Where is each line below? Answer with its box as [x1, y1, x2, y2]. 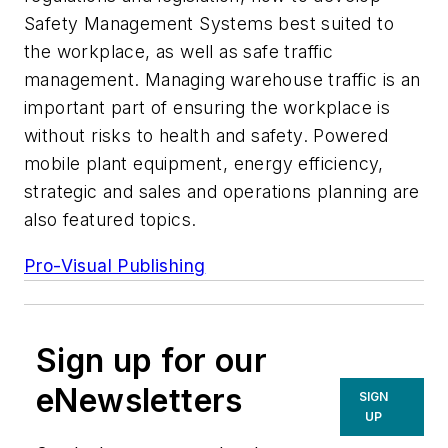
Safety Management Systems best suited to [24, 13, 394, 35]
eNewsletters [36, 380, 243, 420]
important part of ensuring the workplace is [24, 97, 391, 119]
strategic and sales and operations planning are [24, 181, 420, 203]
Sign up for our [36, 340, 267, 380]
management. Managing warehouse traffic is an [24, 69, 421, 91]
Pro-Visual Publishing [24, 254, 206, 276]
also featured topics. [24, 209, 197, 231]
